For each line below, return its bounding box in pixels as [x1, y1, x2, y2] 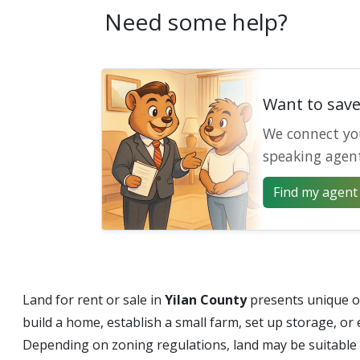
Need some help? [104, 6, 288, 37]
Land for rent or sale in [22, 291, 165, 309]
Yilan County [165, 291, 247, 309]
